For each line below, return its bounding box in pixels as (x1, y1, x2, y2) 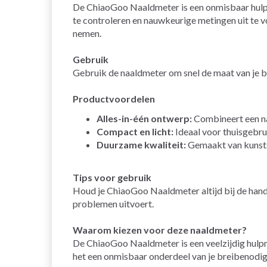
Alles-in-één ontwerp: (97, 113, 192, 125)
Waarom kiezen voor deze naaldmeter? (73, 224, 247, 236)
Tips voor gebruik (73, 172, 151, 184)
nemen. (73, 27, 101, 39)
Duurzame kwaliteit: (97, 139, 186, 151)
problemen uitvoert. (73, 198, 154, 210)
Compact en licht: (97, 126, 173, 138)
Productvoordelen (73, 93, 155, 105)
